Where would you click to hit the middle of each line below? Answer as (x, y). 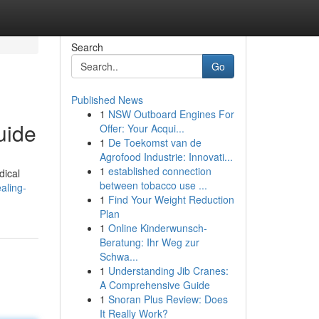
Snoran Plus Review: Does (168, 299)
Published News (107, 100)
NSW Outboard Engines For (171, 114)
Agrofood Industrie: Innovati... (166, 157)
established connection (159, 171)
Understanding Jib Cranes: (168, 271)
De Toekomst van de (155, 142)
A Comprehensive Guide (155, 285)
